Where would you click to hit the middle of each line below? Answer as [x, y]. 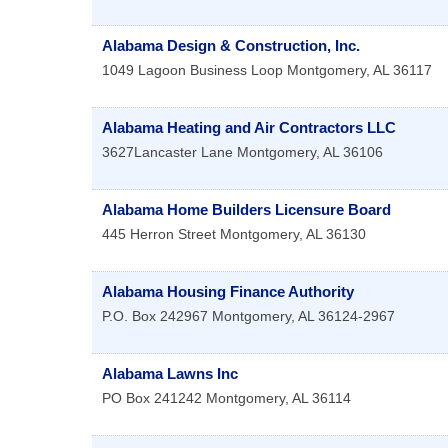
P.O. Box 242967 [155, 316]
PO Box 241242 [152, 398]
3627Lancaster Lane [167, 152]
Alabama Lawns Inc [170, 374]
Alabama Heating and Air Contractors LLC [249, 128]
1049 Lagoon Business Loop [192, 70]
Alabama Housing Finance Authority [228, 292]
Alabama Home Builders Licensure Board [246, 210]
